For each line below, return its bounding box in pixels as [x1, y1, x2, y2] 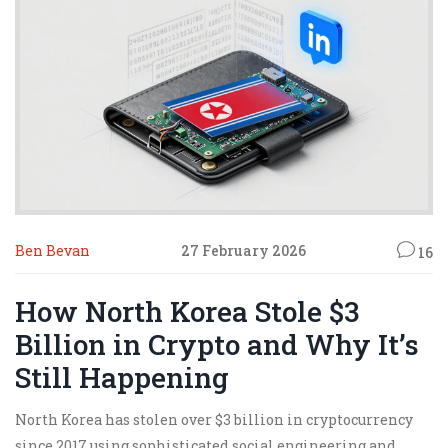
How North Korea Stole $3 [15, 292, 359, 330]
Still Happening [15, 358, 229, 396]
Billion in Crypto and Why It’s [15, 325, 419, 363]
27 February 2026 [181, 241, 306, 261]
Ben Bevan [15, 241, 90, 261]
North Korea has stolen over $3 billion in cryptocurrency [15, 409, 413, 429]
